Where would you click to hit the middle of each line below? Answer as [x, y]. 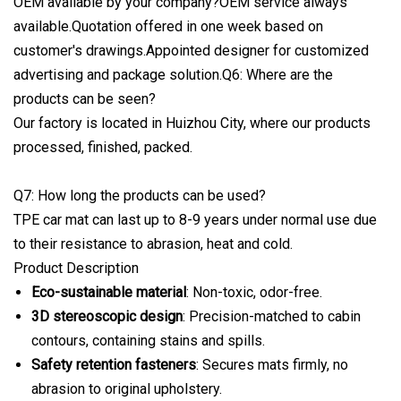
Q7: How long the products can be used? [140, 195]
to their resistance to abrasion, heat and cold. [153, 243]
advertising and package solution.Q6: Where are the [173, 74]
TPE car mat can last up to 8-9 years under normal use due [195, 219]
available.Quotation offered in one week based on [168, 26]
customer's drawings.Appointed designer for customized [191, 50]
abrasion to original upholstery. [127, 388]
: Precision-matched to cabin [272, 316]
